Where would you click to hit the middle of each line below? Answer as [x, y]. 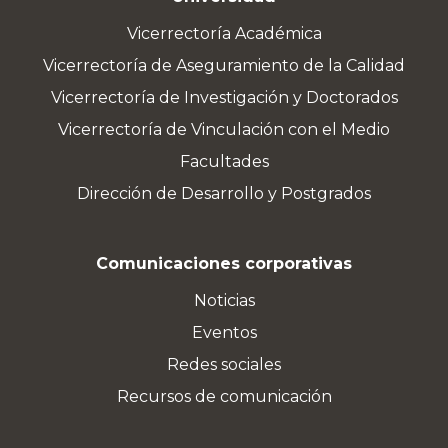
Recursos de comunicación [224, 397]
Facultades [224, 162]
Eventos [224, 333]
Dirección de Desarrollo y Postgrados [224, 194]
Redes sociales [224, 365]
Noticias [224, 301]
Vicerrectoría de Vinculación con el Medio [224, 130]
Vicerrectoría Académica [224, 34]
